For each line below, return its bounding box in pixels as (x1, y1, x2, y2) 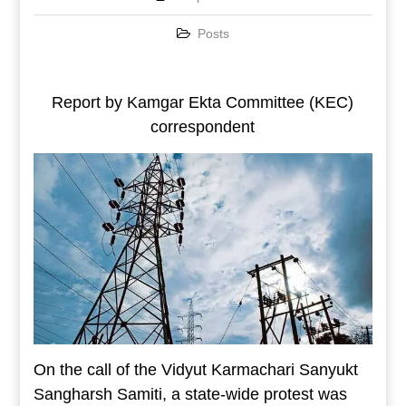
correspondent (150, 118, 256, 137)
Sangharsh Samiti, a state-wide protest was (33, 385, 347, 404)
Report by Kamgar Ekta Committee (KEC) (52, 93, 354, 112)
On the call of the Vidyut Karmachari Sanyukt (33, 361, 358, 380)
